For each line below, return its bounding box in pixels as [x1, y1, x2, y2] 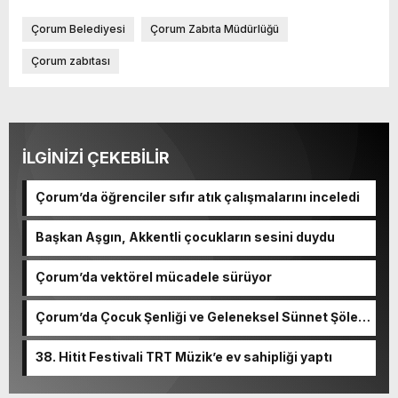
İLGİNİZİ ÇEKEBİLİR [22, 148, 170, 168]
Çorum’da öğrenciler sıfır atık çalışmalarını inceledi [36, 189, 360, 205]
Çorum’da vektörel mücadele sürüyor [36, 269, 272, 285]
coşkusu [36, 324, 90, 340]
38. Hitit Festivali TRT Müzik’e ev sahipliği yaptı [36, 349, 332, 365]
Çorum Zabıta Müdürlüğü [150, 22, 279, 36]
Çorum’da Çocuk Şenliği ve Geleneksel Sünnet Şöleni [36, 309, 370, 325]
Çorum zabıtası [31, 54, 110, 68]
